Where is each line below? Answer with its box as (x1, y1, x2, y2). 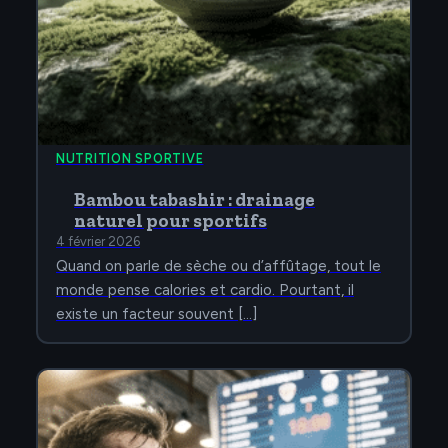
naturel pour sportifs (74, 210, 267, 233)
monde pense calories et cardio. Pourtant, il (56, 281, 354, 300)
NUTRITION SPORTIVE (56, 151, 204, 167)
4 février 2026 (56, 234, 140, 250)
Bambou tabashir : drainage (74, 189, 315, 212)
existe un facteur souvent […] (56, 305, 257, 324)
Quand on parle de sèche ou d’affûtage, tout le (56, 257, 381, 276)
